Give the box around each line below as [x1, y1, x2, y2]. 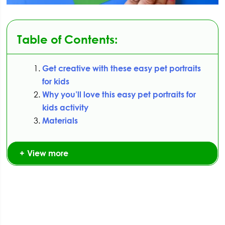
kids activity [42, 102, 89, 113]
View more [27, 148, 69, 159]
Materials [42, 116, 78, 126]
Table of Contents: [17, 32, 118, 47]
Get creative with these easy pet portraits [42, 63, 201, 74]
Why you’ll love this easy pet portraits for [42, 89, 196, 100]
